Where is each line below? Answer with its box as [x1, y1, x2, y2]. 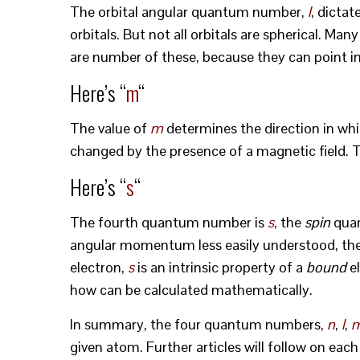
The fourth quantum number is [70, 213, 268, 231]
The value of [70, 119, 150, 137]
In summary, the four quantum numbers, [70, 315, 327, 333]
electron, [70, 258, 128, 276]
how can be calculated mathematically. [70, 280, 313, 299]
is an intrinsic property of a [134, 258, 303, 276]
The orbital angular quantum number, [70, 2, 308, 21]
